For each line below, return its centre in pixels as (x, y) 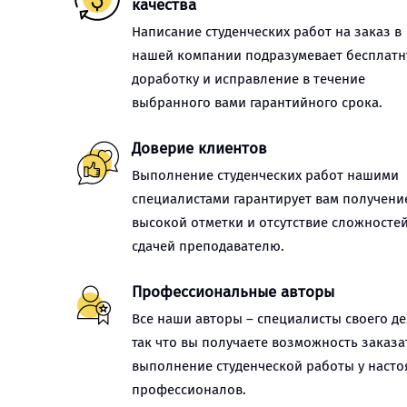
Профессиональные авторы (233, 292)
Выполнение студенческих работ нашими (265, 175)
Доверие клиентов (199, 149)
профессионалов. (189, 390)
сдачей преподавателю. (208, 246)
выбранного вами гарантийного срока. (257, 103)
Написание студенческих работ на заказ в (267, 32)
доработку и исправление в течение (248, 79)
